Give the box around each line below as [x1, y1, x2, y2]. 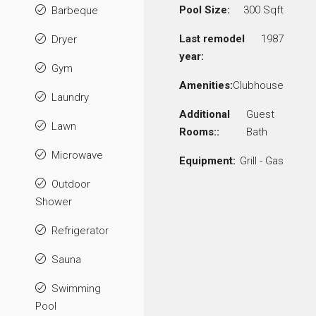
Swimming [51, 281, 101, 295]
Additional [179, 107, 230, 121]
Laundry [51, 90, 89, 104]
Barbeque [51, 4, 98, 17]
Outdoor [51, 177, 90, 190]
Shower [35, 195, 72, 208]
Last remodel [179, 32, 245, 45]
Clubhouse [233, 78, 284, 92]
